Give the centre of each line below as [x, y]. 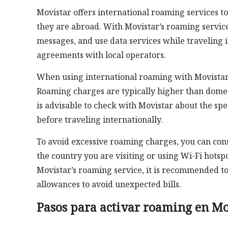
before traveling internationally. [100, 120]
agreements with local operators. [101, 55]
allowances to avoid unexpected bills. [109, 184]
